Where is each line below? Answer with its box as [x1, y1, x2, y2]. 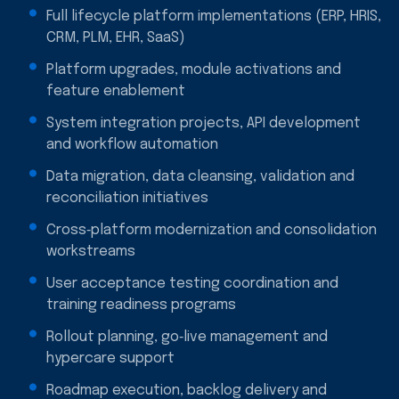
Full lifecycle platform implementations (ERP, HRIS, [46, 8, 381, 24]
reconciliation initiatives [46, 190, 208, 206]
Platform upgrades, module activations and [46, 61, 341, 77]
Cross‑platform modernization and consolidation [46, 222, 377, 238]
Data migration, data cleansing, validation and [46, 168, 354, 184]
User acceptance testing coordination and [46, 275, 338, 291]
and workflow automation [46, 136, 218, 152]
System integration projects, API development [46, 115, 361, 131]
